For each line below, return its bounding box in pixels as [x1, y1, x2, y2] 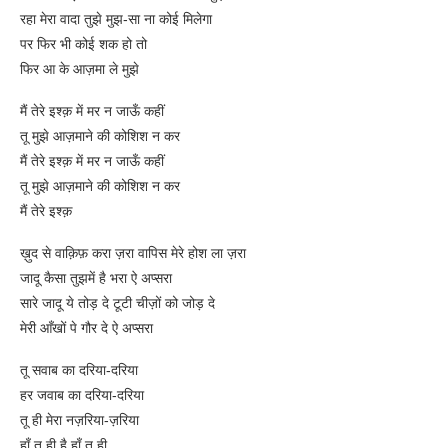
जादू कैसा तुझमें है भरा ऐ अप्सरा [20, 270, 172, 287]
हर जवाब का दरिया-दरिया [20, 387, 144, 404]
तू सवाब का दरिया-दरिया [20, 362, 138, 379]
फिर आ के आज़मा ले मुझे [20, 61, 139, 78]
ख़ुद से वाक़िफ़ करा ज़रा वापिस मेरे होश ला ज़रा [20, 245, 246, 262]
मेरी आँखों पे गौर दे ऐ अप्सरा [20, 320, 153, 337]
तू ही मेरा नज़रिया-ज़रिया [20, 412, 139, 429]
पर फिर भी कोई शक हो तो [20, 36, 147, 53]
